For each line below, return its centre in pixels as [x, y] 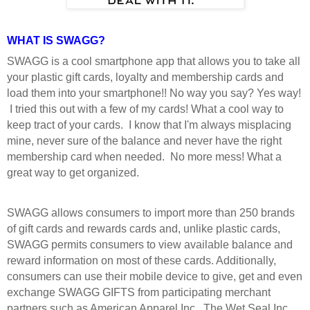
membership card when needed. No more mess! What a [144, 156]
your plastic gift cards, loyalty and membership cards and [145, 77]
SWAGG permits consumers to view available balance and [150, 245]
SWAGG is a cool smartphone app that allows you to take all [154, 61]
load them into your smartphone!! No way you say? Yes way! [154, 93]
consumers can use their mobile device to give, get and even [155, 277]
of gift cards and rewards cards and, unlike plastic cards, [144, 229]
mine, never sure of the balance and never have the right [144, 140]
